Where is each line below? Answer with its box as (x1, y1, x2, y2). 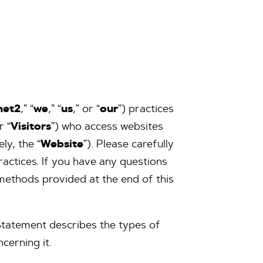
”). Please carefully (83, 140, 174, 150)
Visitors (11, 122, 51, 133)
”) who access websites (51, 122, 163, 133)
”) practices (118, 104, 174, 115)
